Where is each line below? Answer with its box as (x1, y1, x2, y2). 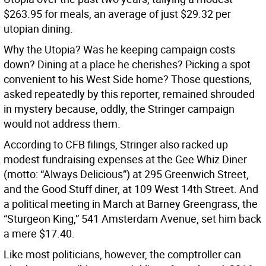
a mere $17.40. (4, 226, 75, 241)
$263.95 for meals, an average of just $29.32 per (4, 7, 231, 21)
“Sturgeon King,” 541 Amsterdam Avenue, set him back (4, 211, 261, 226)
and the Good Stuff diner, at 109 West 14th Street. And (4, 182, 258, 197)
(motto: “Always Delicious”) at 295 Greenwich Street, (4, 167, 249, 182)
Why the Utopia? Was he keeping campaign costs (4, 42, 235, 57)
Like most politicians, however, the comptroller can (4, 247, 241, 262)
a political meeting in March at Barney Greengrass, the (4, 197, 258, 211)
